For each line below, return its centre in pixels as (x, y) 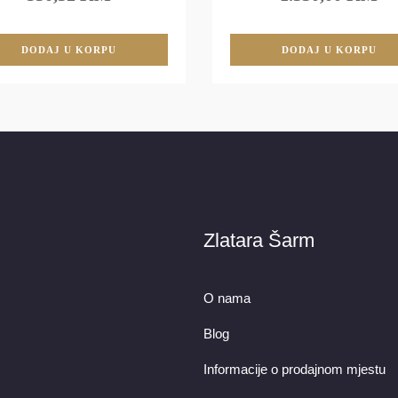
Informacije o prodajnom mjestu (295, 370)
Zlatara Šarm (259, 241)
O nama (227, 298)
